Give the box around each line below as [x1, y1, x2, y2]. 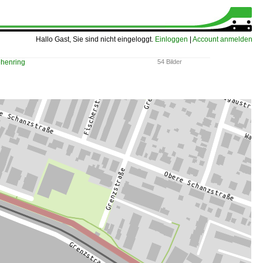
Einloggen [155, 35, 188, 43]
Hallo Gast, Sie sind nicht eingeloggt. [36, 35, 155, 43]
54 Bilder [157, 58, 182, 65]
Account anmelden [193, 35, 252, 43]
